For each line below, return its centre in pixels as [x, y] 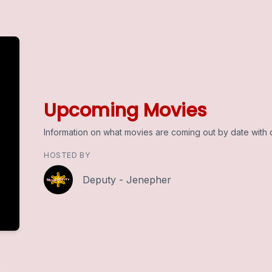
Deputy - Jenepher [127, 180]
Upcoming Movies [125, 110]
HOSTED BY [67, 155]
